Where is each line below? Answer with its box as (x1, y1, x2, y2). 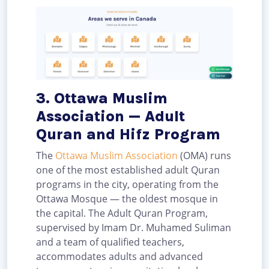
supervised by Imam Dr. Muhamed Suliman (36, 220, 231, 234)
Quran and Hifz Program (36, 125, 220, 143)
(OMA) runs (178, 148, 231, 162)
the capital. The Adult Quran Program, (36, 206, 208, 220)
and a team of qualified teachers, (36, 235, 184, 249)
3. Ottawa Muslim (36, 89, 168, 107)
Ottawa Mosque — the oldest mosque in (36, 192, 218, 205)
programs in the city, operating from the (36, 177, 219, 191)
